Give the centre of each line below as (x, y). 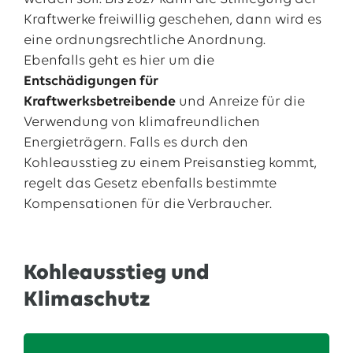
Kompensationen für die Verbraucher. (147, 204)
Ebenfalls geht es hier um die (119, 61)
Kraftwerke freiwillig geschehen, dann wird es (172, 20)
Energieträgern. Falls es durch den (136, 143)
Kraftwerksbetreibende (99, 102)
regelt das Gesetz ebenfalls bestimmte (150, 184)
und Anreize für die (240, 102)
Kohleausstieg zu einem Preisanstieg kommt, (170, 163)
